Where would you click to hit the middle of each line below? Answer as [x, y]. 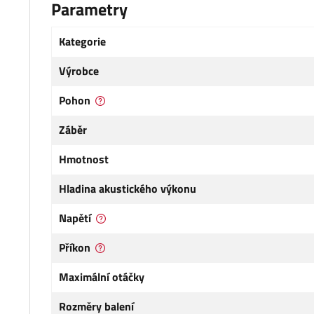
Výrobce [79, 71]
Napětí [75, 218]
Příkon [75, 248]
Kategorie [82, 42]
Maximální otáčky [102, 277]
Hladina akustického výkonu [128, 189]
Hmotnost [84, 159]
